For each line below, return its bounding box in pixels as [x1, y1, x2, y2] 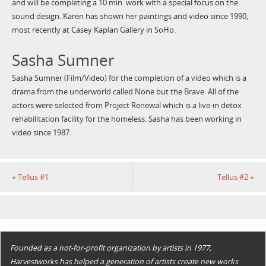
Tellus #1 [15, 172, 49, 182]
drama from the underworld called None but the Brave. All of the [11, 87, 239, 97]
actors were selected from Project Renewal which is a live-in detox [11, 100, 242, 111]
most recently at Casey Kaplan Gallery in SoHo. [11, 25, 176, 36]
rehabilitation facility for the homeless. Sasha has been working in [11, 114, 242, 125]
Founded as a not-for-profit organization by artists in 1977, [10, 243, 212, 254]
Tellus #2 [217, 172, 251, 182]
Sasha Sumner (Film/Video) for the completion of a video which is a [11, 73, 246, 84]
